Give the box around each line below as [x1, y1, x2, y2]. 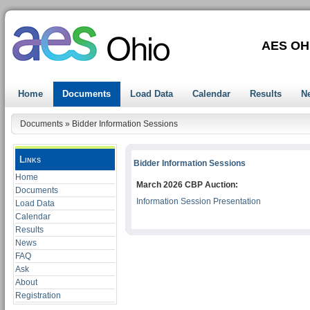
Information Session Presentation [136, 197, 261, 206]
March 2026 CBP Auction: [136, 180, 238, 190]
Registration [15, 291, 61, 300]
